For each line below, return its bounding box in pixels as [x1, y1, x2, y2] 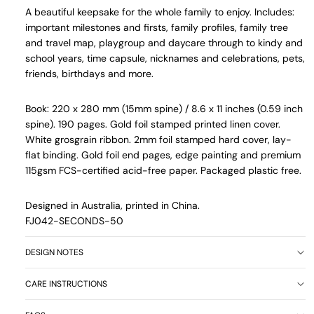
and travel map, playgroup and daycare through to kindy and [25, 36, 303, 49]
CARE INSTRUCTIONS [25, 278, 107, 290]
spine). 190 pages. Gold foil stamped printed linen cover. [25, 117, 280, 130]
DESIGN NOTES [25, 247, 83, 259]
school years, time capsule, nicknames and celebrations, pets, [25, 51, 305, 64]
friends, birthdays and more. [25, 67, 153, 80]
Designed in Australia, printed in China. [25, 198, 200, 212]
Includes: [254, 5, 294, 18]
